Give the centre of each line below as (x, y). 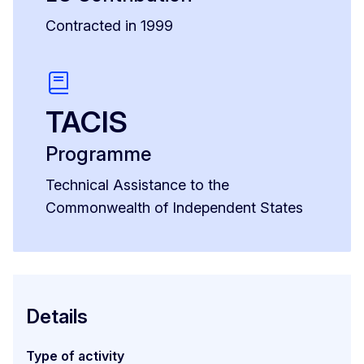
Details (57, 317)
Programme (98, 154)
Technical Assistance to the (137, 185)
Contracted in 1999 (109, 26)
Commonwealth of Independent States (174, 208)
